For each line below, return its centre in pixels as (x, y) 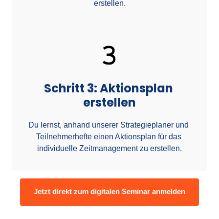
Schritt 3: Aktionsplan (108, 88)
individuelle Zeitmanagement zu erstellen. (109, 149)
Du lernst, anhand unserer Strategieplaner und (109, 125)
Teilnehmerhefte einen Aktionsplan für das (109, 137)
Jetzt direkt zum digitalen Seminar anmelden (109, 192)
